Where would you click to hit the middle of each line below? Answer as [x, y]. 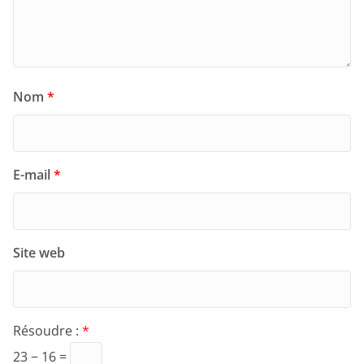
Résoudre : [48, 331]
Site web [39, 253]
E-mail [33, 175]
